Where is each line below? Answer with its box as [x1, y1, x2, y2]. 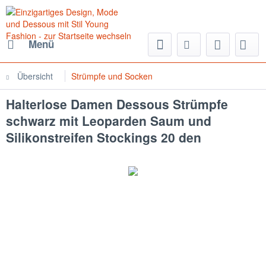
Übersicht [17, 70, 53, 82]
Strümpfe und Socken [71, 70, 153, 82]
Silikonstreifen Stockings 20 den [6, 128, 201, 146]
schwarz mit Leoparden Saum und [6, 112, 211, 129]
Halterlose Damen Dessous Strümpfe [6, 95, 228, 113]
